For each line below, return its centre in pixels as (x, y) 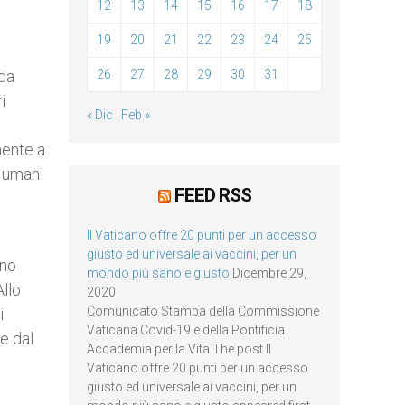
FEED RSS (212, 195)
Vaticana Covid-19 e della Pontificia (186, 330)
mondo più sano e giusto (158, 273)
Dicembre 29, (269, 273)
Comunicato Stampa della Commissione (203, 311)
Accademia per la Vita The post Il (179, 349)
